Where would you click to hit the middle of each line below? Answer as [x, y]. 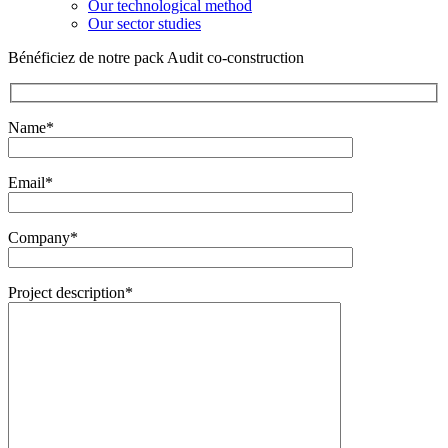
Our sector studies [144, 24]
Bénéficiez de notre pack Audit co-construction [156, 58]
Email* [30, 182]
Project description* [70, 292]
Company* [43, 237]
